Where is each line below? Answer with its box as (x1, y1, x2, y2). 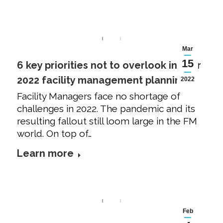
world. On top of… (17, 128, 92, 139)
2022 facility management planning (17, 74, 187, 87)
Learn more (17, 147, 74, 160)
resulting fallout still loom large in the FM (17, 115, 197, 127)
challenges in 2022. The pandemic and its (17, 103, 195, 114)
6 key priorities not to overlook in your (17, 59, 201, 72)
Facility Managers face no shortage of (17, 91, 180, 102)
